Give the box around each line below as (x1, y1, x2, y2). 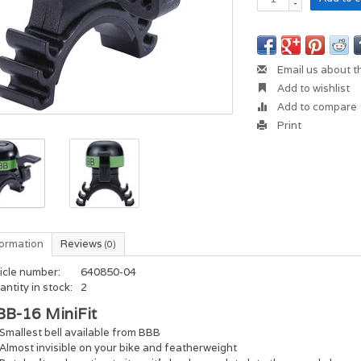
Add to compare (275, 100, 358, 114)
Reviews (60, 237, 105, 251)
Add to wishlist (275, 81, 351, 95)
